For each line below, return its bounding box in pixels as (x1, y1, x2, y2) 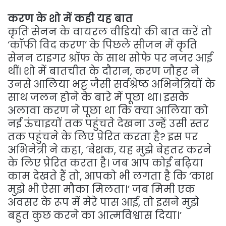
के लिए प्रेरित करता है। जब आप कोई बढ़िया (8, 155, 203, 170)
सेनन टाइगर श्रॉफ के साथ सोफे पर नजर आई (8, 50, 212, 65)
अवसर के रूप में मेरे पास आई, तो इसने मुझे (8, 195, 199, 209)
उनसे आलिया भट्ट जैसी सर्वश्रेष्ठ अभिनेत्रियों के (8, 77, 215, 91)
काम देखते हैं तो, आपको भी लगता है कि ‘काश (8, 168, 213, 183)
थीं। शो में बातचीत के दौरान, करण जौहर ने (8, 64, 199, 78)
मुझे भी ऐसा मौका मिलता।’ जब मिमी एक (8, 182, 195, 196)
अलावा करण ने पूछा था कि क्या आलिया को (8, 103, 208, 118)
